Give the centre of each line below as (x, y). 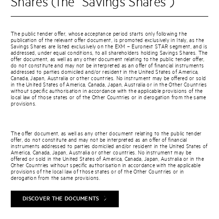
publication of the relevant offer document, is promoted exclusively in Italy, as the (108, 41)
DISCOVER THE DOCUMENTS (61, 199)
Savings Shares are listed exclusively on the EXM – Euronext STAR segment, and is (109, 47)
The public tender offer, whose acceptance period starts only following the (99, 34)
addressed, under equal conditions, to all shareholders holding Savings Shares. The (109, 53)
